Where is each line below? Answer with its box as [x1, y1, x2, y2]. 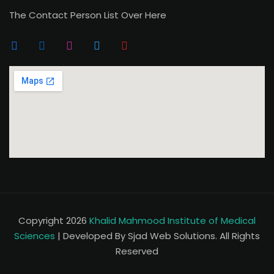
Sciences [14, 229, 55, 243]
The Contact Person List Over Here [9, 9, 166, 22]
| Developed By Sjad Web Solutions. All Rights [55, 229, 260, 243]
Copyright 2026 [18, 214, 89, 228]
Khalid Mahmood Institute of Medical [89, 214, 256, 228]
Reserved [116, 245, 158, 258]
